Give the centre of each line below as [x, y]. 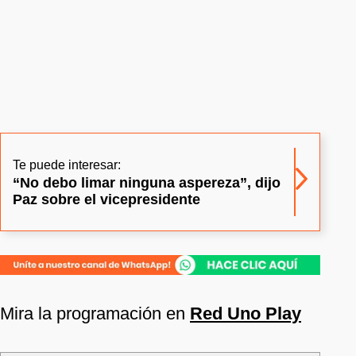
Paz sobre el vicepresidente [106, 199]
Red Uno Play [246, 313]
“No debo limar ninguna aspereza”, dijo [147, 182]
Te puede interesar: [67, 164]
